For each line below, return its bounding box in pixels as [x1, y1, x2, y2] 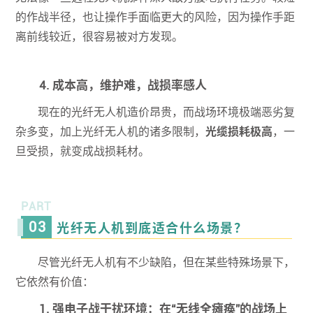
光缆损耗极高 [205, 125, 273, 139]
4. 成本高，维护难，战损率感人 [39, 78, 208, 93]
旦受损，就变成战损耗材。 [15, 145, 150, 159]
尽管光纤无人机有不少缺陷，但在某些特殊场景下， [38, 256, 296, 270]
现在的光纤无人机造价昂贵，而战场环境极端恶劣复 [38, 105, 296, 119]
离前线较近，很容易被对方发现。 [15, 30, 184, 44]
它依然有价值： [15, 275, 94, 289]
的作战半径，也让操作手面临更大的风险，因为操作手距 [15, 10, 296, 24]
